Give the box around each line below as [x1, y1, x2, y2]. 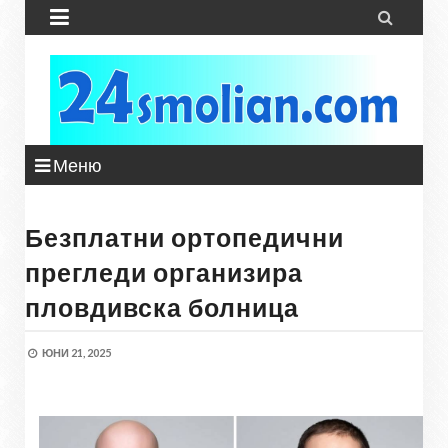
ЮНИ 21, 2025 [42, 346, 111, 359]
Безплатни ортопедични [25, 222, 344, 252]
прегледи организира [25, 257, 303, 287]
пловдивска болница [25, 292, 299, 322]
